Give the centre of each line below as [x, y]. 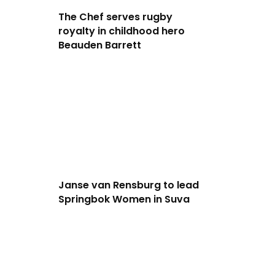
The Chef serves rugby [115, 17]
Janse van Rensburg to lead [128, 185]
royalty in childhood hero [121, 31]
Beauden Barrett [99, 45]
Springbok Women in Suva [124, 199]
